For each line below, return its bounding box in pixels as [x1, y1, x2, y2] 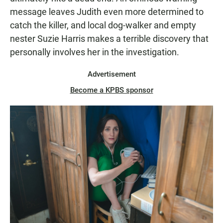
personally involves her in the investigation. [10, 46, 179, 57]
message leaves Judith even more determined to [10, 6, 204, 17]
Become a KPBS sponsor [70, 85, 153, 95]
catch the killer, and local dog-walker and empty [10, 19, 196, 30]
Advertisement [87, 69, 136, 79]
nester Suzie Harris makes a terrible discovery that [10, 33, 209, 44]
